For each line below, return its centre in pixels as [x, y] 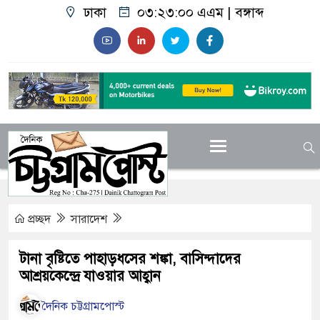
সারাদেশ [90, 220]
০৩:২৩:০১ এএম [180, 12]
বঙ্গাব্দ [249, 12]
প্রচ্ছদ [39, 220]
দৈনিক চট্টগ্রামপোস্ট [84, 306]
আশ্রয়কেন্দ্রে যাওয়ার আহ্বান [90, 276]
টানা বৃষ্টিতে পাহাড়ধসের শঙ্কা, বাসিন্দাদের [130, 259]
